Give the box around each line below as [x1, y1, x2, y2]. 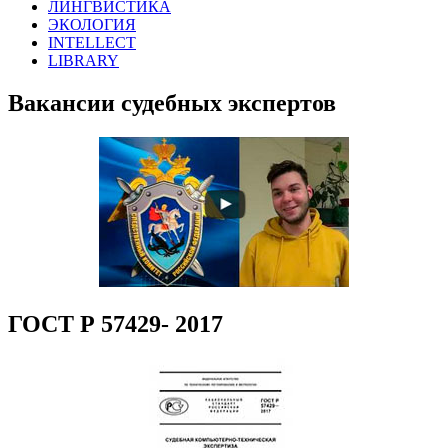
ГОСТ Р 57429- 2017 [8, 310, 223, 337]
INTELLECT [48, 34, 136, 52]
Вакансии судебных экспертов [8, 90, 336, 117]
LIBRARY [48, 52, 119, 70]
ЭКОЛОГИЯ [48, 16, 136, 34]
